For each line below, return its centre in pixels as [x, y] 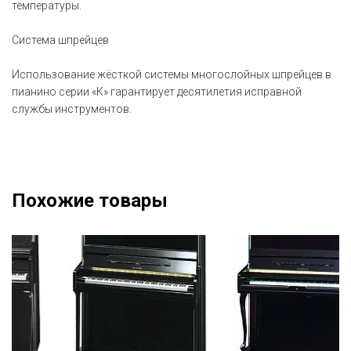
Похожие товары [90, 201]
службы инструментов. [72, 109]
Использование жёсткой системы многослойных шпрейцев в [172, 74]
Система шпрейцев [60, 40]
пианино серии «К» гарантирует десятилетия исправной [157, 92]
